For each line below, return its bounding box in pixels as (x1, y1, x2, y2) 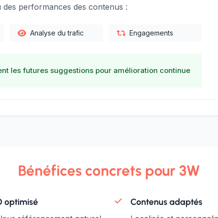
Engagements (129, 29, 173, 37)
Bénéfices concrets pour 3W (18, 162, 200, 180)
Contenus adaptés (130, 197, 202, 207)
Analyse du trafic (30, 29, 84, 37)
